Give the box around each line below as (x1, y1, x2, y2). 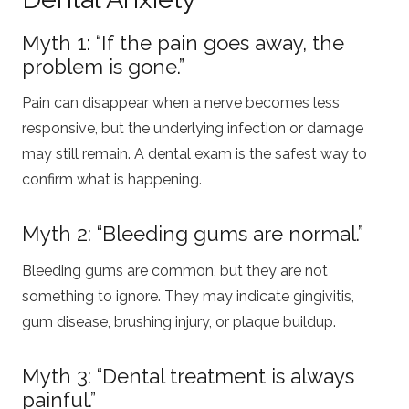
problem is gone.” (22, 54, 184, 79)
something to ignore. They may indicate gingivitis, (22, 287, 354, 305)
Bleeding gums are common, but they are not (22, 261, 328, 279)
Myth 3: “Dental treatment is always (22, 363, 354, 388)
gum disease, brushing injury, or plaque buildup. (22, 312, 336, 330)
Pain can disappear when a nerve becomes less (22, 94, 340, 112)
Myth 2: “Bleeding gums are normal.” (22, 222, 363, 246)
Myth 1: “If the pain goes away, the (22, 30, 344, 55)
